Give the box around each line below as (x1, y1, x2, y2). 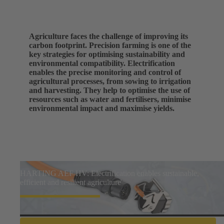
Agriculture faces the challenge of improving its (29, 31, 188, 40)
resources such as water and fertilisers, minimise (29, 94, 191, 103)
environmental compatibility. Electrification (29, 58, 175, 67)
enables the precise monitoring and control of (29, 67, 181, 76)
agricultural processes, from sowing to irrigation (29, 76, 191, 85)
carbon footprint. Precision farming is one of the (29, 40, 191, 49)
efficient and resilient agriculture (20, 177, 121, 186)
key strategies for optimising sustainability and (29, 49, 185, 58)
